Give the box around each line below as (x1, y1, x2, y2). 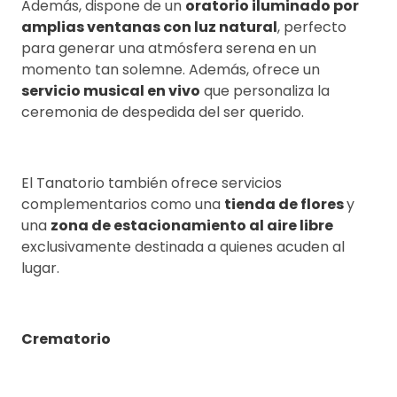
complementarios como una (21, 193, 224, 214)
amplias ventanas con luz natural (21, 16, 277, 37)
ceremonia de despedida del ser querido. (21, 101, 304, 122)
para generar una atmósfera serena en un (21, 37, 316, 58)
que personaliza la (200, 80, 330, 101)
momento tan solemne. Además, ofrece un (21, 58, 320, 80)
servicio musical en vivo (21, 80, 200, 101)
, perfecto (277, 16, 346, 37)
